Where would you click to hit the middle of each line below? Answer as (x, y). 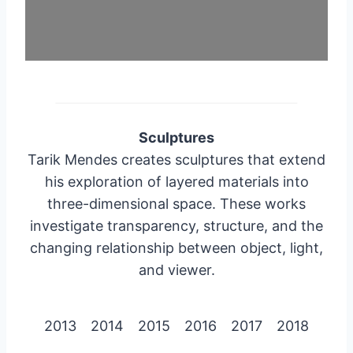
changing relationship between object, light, (176, 247)
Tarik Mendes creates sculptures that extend (176, 159)
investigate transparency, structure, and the (176, 225)
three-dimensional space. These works (176, 203)
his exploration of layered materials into (176, 181)
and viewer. (176, 269)
